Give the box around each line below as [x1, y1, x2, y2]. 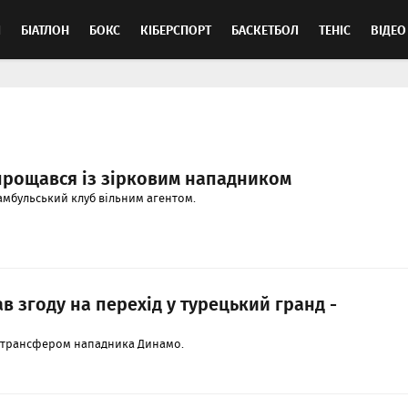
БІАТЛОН [21, 20, 69, 39]
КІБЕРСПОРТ [140, 20, 211, 39]
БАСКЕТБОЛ [231, 20, 299, 39]
